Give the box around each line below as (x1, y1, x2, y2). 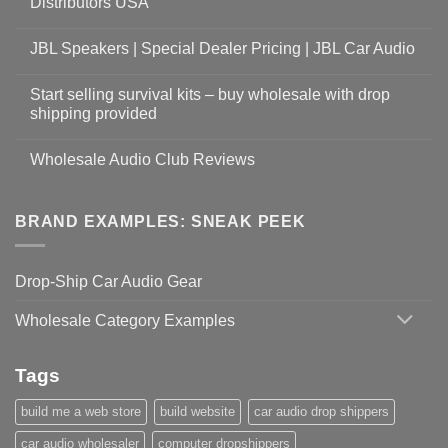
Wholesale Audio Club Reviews (30, 150, 255, 168)
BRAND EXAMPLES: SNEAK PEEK (15, 212, 306, 230)
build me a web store (21, 403, 141, 419)
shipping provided (30, 104, 157, 122)
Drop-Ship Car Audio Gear (15, 273, 202, 291)
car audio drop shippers (254, 403, 389, 419)
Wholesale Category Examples (15, 312, 235, 330)
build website (160, 403, 235, 419)
